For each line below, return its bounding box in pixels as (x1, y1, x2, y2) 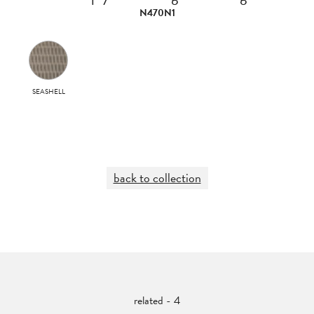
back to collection (113, 168, 201, 187)
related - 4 (134, 292, 180, 309)
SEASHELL (32, 86, 65, 97)
